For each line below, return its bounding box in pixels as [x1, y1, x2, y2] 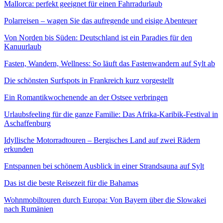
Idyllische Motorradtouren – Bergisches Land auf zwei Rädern [4, 135, 200, 144]
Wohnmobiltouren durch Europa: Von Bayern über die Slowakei [4, 195, 206, 204]
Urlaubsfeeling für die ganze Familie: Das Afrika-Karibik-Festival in [4, 110, 218, 118]
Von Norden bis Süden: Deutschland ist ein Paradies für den [4, 33, 192, 42]
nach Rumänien [4, 204, 53, 213]
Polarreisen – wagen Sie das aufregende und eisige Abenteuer [4, 16, 197, 25]
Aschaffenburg [4, 118, 51, 127]
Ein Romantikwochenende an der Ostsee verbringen [4, 93, 168, 102]
